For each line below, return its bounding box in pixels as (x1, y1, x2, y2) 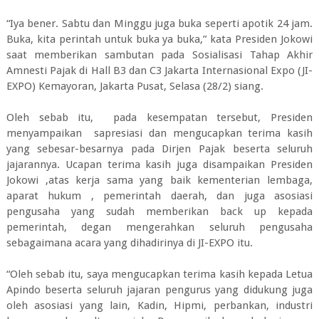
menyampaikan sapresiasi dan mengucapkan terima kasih (6, 127, 313, 140)
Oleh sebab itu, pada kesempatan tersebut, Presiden (6, 111, 313, 124)
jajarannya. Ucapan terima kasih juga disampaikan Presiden (6, 158, 313, 171)
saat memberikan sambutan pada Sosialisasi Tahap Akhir (6, 48, 313, 61)
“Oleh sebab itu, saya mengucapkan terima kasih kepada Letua (6, 268, 313, 281)
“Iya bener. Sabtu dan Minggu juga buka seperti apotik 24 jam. (6, 17, 313, 30)
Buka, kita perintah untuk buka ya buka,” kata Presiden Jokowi (6, 33, 313, 46)
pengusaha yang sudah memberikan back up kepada (6, 205, 313, 218)
